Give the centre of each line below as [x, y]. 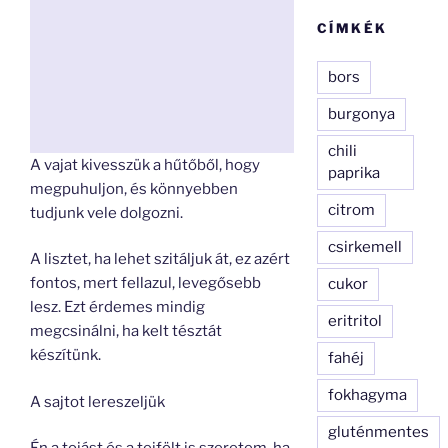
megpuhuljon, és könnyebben [134, 188]
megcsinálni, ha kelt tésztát [126, 331]
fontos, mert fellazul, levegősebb [145, 283]
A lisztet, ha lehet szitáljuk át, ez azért [160, 259]
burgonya [362, 113]
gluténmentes [379, 431]
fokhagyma [368, 394]
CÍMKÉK [352, 28]
